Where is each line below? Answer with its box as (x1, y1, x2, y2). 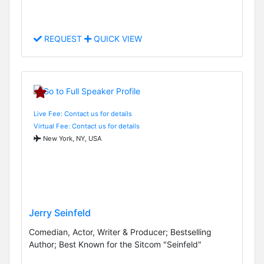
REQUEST (42, 34, 84, 44)
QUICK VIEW (91, 34, 142, 44)
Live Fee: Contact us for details (34, 109, 132, 118)
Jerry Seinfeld (29, 207, 91, 219)
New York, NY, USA (41, 134, 102, 143)
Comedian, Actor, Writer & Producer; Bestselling (29, 227, 212, 237)
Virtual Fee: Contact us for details (34, 121, 140, 130)
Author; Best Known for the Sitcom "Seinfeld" (29, 239, 202, 250)
